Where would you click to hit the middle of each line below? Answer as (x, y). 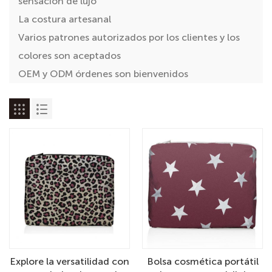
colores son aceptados (70, 56)
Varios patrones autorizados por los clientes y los (129, 37)
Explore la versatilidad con (70, 261)
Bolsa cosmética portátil (202, 261)
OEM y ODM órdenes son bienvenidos (103, 74)
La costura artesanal (65, 19)
